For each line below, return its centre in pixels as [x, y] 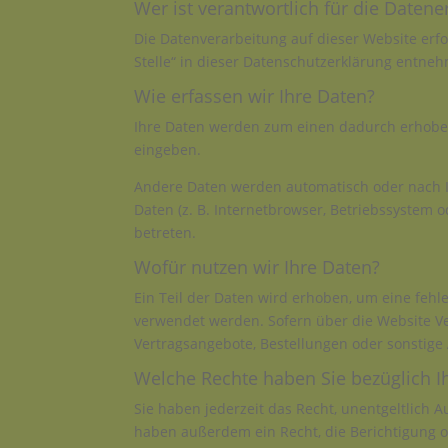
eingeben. [168, 150]
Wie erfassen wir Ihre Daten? [255, 96]
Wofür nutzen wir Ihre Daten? [257, 267]
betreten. [165, 233]
